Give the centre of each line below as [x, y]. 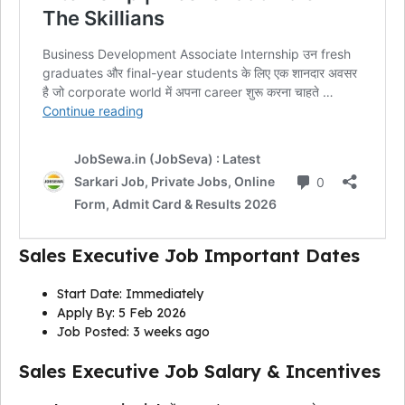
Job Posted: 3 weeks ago [133, 332]
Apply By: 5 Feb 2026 [122, 313]
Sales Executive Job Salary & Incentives [200, 372]
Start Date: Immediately [130, 294]
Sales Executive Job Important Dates [189, 256]
